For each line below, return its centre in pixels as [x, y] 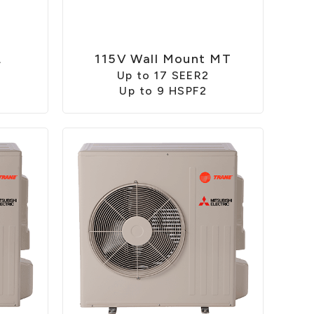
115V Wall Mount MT [163, 59]
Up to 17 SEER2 [163, 76]
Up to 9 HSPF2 [163, 91]
